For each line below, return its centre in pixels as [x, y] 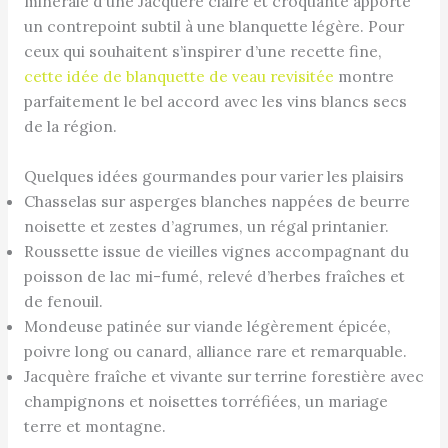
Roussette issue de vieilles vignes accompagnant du [216, 250]
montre [363, 75]
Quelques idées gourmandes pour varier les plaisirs [213, 175]
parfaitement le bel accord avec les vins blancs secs [215, 100]
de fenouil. [63, 300]
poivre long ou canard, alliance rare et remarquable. [215, 350]
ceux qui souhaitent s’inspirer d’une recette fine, [202, 50]
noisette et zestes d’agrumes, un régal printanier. [206, 225]
